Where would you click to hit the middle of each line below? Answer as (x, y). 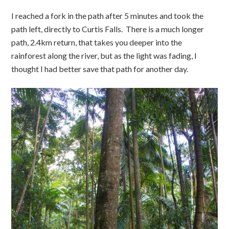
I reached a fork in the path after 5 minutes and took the (108, 15)
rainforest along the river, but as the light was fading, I (104, 55)
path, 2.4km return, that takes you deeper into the (97, 42)
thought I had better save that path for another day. (100, 68)
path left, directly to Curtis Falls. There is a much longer (108, 29)
